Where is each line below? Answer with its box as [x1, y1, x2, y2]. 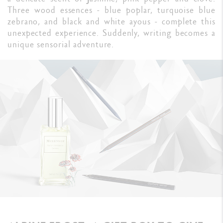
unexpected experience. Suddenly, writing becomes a [7, 26, 216, 38]
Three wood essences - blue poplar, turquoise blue [7, 3, 216, 15]
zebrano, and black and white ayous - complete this [7, 15, 216, 27]
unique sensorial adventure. [7, 38, 114, 50]
